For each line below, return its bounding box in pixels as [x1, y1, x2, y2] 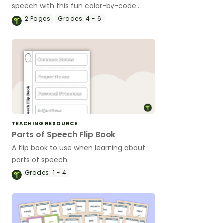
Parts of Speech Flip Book [12, 128, 115, 140]
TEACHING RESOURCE [12, 119, 78, 127]
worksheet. [12, 12, 49, 23]
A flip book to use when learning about [12, 142, 145, 153]
